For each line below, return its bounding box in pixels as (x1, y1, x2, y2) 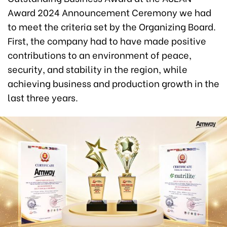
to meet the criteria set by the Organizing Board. (8, 19, 216, 33)
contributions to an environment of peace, (8, 47, 192, 61)
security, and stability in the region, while (8, 61, 187, 75)
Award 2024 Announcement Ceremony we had (8, 5, 211, 19)
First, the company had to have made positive (8, 33, 206, 47)
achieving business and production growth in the (8, 75, 219, 90)
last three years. (8, 90, 78, 104)
